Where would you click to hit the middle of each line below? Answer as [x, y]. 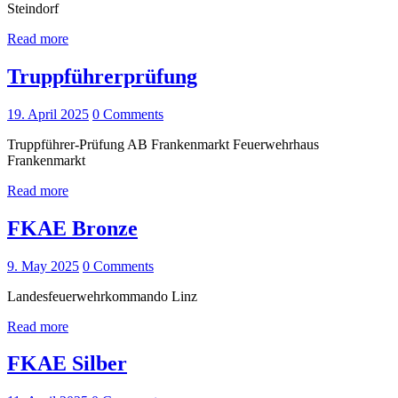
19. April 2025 [48, 114]
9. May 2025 [43, 266]
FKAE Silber [67, 364]
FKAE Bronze [72, 228]
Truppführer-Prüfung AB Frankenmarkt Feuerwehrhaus [163, 144]
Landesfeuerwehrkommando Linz [102, 296]
